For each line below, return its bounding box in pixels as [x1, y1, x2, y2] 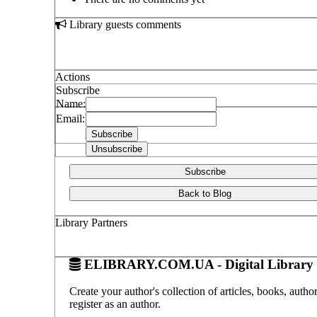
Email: [56, 113, 85, 125]
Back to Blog [178, 188, 231, 199]
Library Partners [55, 217, 127, 229]
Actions [55, 71, 90, 83]
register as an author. [69, 298, 161, 311]
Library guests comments [67, 18, 181, 30]
